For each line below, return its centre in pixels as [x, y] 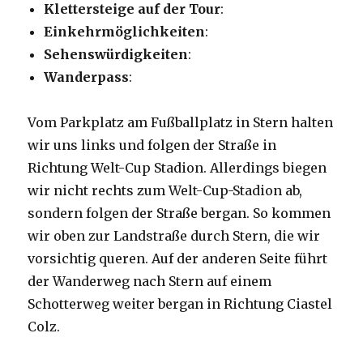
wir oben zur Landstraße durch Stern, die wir [174, 236]
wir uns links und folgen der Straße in [152, 145]
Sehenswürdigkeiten [116, 55]
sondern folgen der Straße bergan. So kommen [179, 214]
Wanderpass [87, 77]
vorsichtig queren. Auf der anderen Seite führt [178, 259]
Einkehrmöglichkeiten [125, 32]
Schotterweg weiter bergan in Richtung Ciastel [180, 304]
